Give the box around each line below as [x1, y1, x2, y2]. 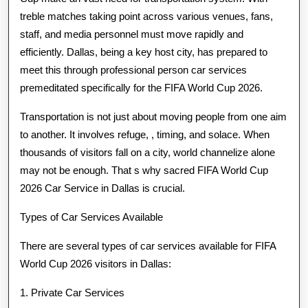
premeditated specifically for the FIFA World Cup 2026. [20, 82, 263, 93]
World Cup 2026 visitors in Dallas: [20, 258, 171, 269]
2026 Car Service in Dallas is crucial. [20, 182, 185, 194]
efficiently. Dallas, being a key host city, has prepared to [20, 46, 267, 58]
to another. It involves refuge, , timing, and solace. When [20, 129, 269, 140]
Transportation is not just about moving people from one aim [20, 111, 287, 122]
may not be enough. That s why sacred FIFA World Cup [20, 164, 268, 176]
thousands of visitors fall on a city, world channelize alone [20, 146, 275, 158]
